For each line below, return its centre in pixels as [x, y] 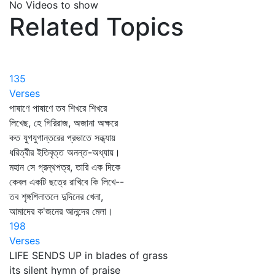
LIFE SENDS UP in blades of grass [88, 255]
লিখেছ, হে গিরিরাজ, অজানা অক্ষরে [64, 123]
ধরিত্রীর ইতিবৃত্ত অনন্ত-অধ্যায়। [65, 152]
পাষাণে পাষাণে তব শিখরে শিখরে [58, 108]
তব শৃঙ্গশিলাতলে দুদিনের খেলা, [56, 196]
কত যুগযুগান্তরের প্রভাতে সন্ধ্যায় [62, 137]
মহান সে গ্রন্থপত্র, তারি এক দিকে [65, 167]
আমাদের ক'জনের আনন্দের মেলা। [61, 211]
